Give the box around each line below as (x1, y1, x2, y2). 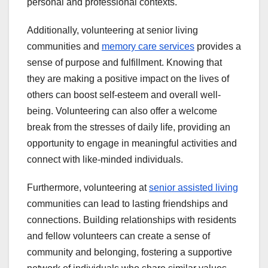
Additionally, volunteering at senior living (27, 25, 198, 36)
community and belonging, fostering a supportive (27, 247, 232, 258)
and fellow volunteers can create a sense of (27, 231, 210, 242)
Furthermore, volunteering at (27, 182, 149, 193)
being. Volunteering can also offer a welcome (27, 106, 217, 117)
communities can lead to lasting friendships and (27, 199, 228, 209)
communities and (27, 41, 102, 52)
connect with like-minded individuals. (27, 154, 183, 165)
